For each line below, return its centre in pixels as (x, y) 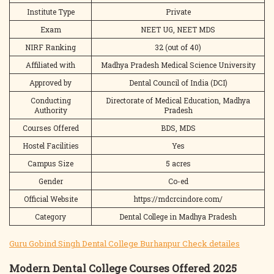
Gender (50, 181)
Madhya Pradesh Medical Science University (178, 65)
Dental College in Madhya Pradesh (178, 217)
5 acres (178, 163)
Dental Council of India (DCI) (178, 83)
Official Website (50, 199)
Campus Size (50, 163)
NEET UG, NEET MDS (178, 29)
